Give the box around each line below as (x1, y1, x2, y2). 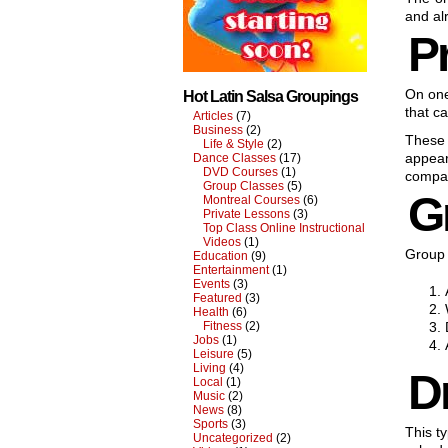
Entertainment (193, 263, 269, 277)
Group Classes (203, 179, 284, 193)
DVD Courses (203, 165, 278, 179)
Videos (203, 235, 241, 249)
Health (193, 305, 229, 319)
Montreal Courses (203, 193, 300, 207)
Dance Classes (193, 151, 276, 165)
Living (193, 361, 226, 375)
